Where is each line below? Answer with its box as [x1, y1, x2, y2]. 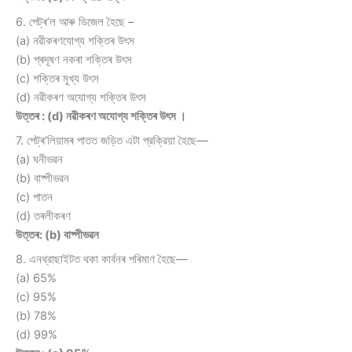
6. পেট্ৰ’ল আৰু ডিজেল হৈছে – [16, 14, 134, 29]
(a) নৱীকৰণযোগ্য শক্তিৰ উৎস [16, 33, 134, 48]
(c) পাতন [16, 189, 53, 204]
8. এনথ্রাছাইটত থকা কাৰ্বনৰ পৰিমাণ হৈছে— [16, 252, 188, 267]
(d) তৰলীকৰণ [16, 208, 71, 223]
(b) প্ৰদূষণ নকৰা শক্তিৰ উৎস [16, 52, 132, 67]
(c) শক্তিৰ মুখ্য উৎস [16, 71, 99, 86]
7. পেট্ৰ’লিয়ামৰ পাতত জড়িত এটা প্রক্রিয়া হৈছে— [16, 133, 208, 148]
